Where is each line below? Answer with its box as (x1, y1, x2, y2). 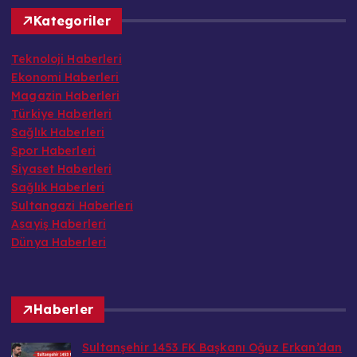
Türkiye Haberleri (11, 88, 112, 103)
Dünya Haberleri (11, 216, 107, 231)
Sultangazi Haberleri (11, 179, 133, 194)
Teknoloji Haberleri (11, 33, 122, 48)
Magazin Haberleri (11, 69, 120, 84)
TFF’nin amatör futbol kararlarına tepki (82, 340, 314, 355)
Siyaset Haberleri (11, 143, 112, 158)
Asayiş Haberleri (11, 198, 107, 213)
